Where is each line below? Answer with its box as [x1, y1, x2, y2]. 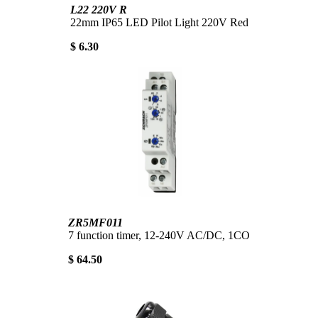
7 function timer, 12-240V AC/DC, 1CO [68, 229, 250, 241]
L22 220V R [70, 3, 127, 16]
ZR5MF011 [68, 216, 123, 229]
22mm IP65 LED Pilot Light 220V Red [70, 16, 248, 28]
